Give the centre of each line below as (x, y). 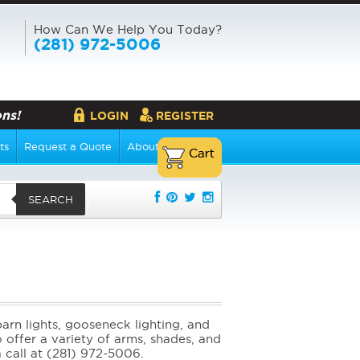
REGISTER (185, 116)
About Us (151, 147)
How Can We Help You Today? (128, 29)
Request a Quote (68, 147)
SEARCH (51, 199)
